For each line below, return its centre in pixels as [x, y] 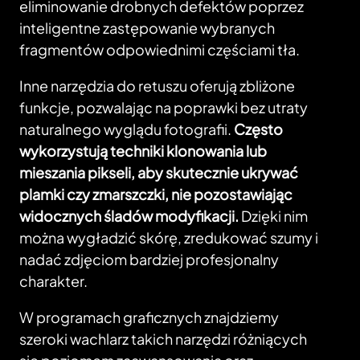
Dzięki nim [273, 216]
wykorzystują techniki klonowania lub [143, 151]
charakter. [53, 281]
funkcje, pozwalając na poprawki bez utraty [164, 108]
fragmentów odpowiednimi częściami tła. [160, 50]
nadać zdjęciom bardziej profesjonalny [149, 260]
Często [258, 129]
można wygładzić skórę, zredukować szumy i [169, 238]
